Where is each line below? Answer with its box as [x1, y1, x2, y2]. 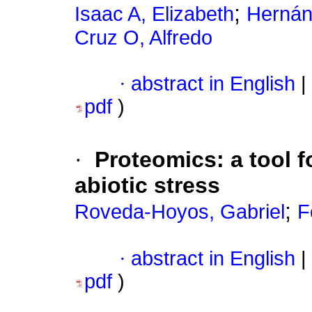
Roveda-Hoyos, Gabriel [75, 201, 285, 224]
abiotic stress [75, 173, 220, 198]
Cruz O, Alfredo [75, 26, 212, 49]
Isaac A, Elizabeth [75, 3, 234, 26]
